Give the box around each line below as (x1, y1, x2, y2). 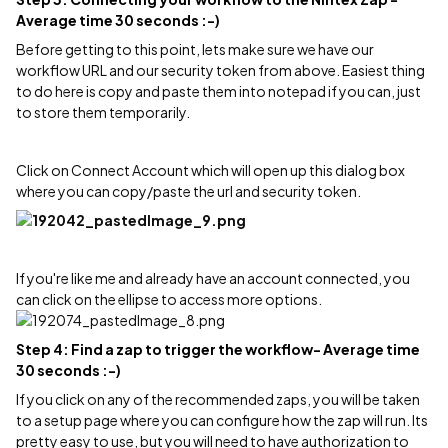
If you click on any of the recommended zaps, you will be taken (16, 390, 420, 408)
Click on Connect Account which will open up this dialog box (16, 161, 405, 179)
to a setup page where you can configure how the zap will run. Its (16, 411, 428, 429)
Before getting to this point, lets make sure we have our (16, 40, 374, 58)
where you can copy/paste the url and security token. (16, 182, 361, 200)
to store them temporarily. (16, 103, 190, 121)
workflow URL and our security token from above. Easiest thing (16, 61, 425, 79)
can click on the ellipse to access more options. (16, 290, 322, 308)
